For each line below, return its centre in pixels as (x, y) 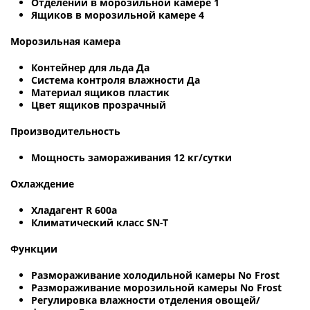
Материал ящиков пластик (100, 92)
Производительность (65, 131)
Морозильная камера (65, 41)
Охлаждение (42, 183)
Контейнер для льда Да (90, 67)
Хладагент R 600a (74, 210)
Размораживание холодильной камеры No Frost (155, 275)
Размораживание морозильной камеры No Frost (156, 287)
